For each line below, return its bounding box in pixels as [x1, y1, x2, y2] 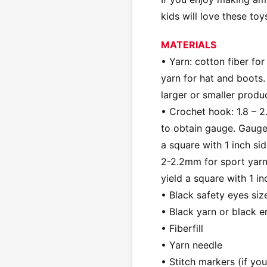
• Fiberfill [161, 222, 203, 234]
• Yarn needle [161, 238, 222, 251]
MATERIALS [161, 38, 216, 51]
